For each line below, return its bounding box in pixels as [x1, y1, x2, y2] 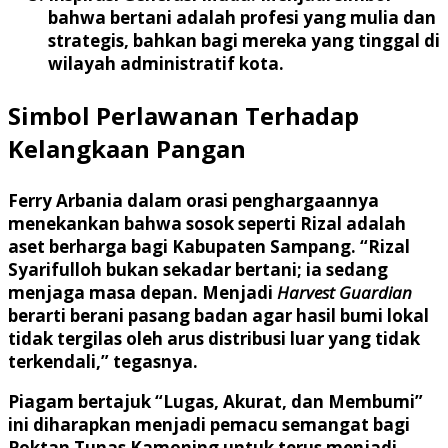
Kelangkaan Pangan [8, 131, 246, 165]
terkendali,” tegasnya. [8, 349, 198, 373]
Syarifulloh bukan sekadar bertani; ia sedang [8, 257, 388, 281]
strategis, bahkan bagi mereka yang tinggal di [48, 28, 440, 52]
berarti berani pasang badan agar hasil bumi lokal [8, 303, 429, 327]
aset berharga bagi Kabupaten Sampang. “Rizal [8, 234, 410, 258]
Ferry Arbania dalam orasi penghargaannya [8, 188, 379, 212]
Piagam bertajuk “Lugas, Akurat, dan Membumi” [8, 389, 423, 413]
